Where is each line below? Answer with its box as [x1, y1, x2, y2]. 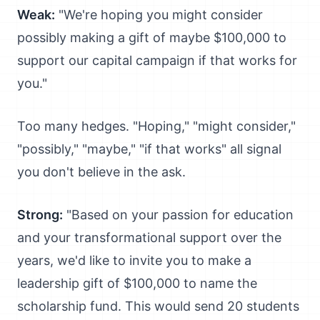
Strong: [17, 207, 63, 222]
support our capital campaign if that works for [17, 53, 297, 68]
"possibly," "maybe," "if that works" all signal [17, 141, 281, 156]
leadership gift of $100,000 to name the [17, 276, 257, 291]
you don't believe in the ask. [17, 164, 186, 179]
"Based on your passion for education [63, 207, 294, 222]
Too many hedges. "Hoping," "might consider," [17, 119, 296, 134]
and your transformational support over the [17, 230, 281, 245]
